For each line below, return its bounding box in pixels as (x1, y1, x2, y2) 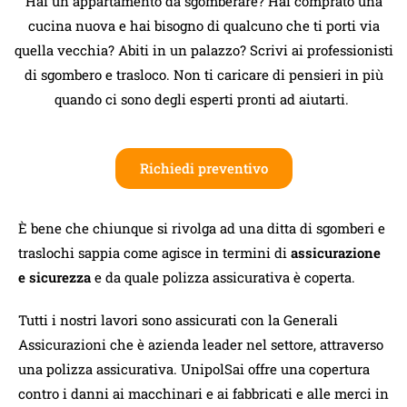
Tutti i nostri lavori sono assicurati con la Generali (18, 310, 338, 329)
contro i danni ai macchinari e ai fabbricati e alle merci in (18, 383, 389, 402)
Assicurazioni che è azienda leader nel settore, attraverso (18, 334, 383, 353)
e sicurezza (18, 267, 91, 286)
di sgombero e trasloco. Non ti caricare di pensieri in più (24, 65, 383, 84)
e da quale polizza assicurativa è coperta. (91, 267, 355, 286)
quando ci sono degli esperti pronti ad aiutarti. (55, 89, 352, 108)
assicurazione (291, 243, 381, 262)
